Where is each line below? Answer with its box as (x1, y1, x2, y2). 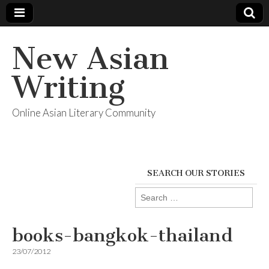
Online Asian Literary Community (12, 106, 156, 119)
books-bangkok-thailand (12, 225, 233, 246)
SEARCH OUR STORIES (147, 168, 245, 178)
